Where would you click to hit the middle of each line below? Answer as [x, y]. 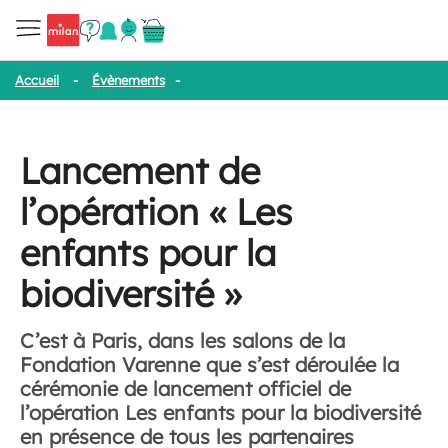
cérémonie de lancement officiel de [185, 388]
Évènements [128, 80]
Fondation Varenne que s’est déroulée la [209, 364]
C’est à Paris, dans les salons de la [182, 340]
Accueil [37, 80]
